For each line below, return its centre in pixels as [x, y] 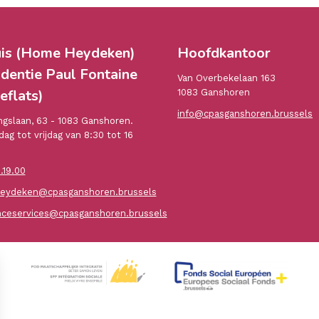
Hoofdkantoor [224, 53]
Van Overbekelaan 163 [226, 78]
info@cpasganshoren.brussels [245, 113]
